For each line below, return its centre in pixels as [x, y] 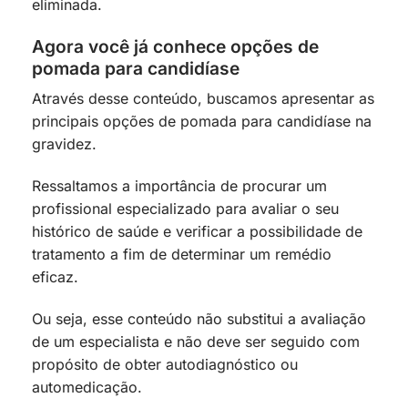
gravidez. [66, 144]
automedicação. [87, 387]
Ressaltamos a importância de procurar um [179, 186]
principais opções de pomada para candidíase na [202, 122]
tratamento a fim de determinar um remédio [182, 254]
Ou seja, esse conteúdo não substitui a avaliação [199, 318]
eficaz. [55, 277]
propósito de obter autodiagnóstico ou [165, 364]
